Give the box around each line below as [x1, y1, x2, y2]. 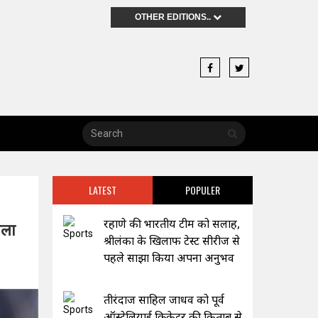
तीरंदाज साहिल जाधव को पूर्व [103, 291, 224, 307]
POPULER [185, 182, 220, 197]
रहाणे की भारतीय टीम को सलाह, [103, 215, 240, 231]
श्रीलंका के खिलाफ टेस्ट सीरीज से [103, 232, 240, 248]
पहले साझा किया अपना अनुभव [103, 249, 234, 265]
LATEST [88, 182, 116, 197]
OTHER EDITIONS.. [135, 12, 213, 22]
